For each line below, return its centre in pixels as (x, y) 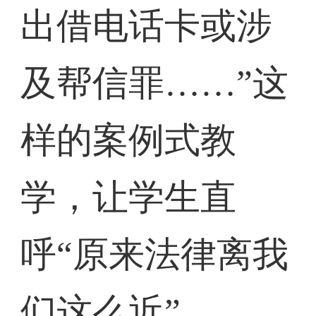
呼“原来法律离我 (155, 255)
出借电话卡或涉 (147, 26)
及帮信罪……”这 (155, 83)
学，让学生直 (129, 197)
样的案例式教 (129, 140)
